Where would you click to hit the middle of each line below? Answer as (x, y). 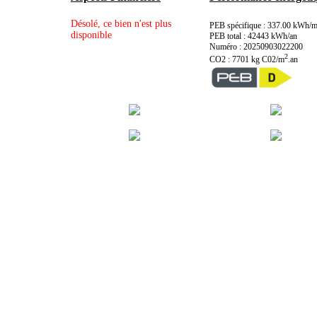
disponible (91, 35)
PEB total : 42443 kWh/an (253, 36)
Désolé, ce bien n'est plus (121, 24)
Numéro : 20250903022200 (256, 47)
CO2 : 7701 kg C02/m (247, 60)
